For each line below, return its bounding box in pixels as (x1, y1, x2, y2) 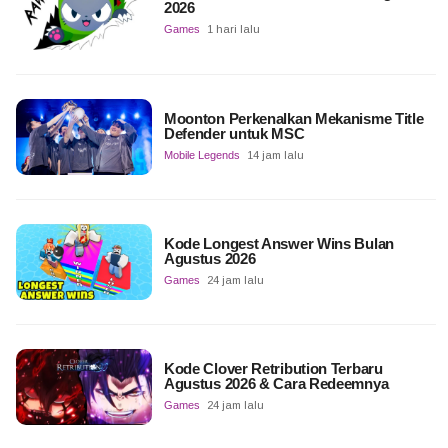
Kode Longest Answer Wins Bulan (163, 235, 394, 253)
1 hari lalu (206, 23, 260, 36)
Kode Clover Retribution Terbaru (163, 360, 383, 378)
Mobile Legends (163, 148, 240, 161)
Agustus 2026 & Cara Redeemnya (163, 375, 389, 393)
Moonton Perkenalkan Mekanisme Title (163, 109, 424, 127)
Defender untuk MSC (163, 124, 305, 142)
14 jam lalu (246, 148, 304, 161)
